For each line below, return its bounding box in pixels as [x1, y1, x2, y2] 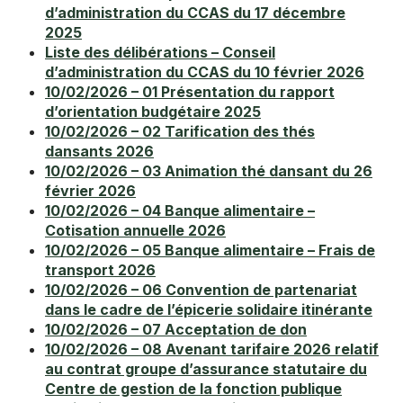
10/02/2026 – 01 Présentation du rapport [45, 83, 335, 102]
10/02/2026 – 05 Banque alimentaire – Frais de [45, 241, 375, 260]
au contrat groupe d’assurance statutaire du [45, 360, 367, 379]
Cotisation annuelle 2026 [45, 221, 226, 240]
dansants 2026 [45, 142, 154, 161]
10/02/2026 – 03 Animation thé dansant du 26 [45, 162, 372, 181]
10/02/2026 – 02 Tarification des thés [45, 122, 315, 141]
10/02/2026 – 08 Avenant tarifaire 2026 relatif [45, 340, 379, 359]
